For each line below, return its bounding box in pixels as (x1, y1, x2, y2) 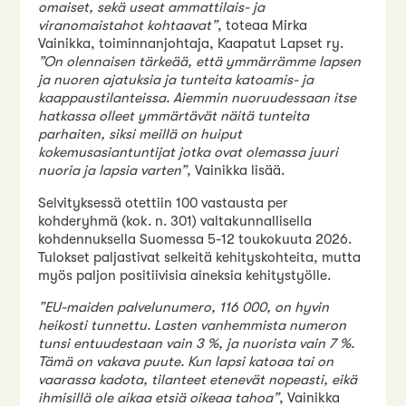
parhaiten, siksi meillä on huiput (38, 126, 243, 143)
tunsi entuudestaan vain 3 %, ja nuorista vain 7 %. (38, 335, 355, 353)
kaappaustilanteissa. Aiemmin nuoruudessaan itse (38, 90, 357, 107)
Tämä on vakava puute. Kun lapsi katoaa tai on (38, 353, 334, 371)
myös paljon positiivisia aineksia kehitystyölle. (38, 266, 332, 284)
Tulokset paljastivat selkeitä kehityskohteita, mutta (38, 248, 362, 266)
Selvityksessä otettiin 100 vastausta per (38, 194, 289, 211)
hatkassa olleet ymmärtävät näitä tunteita (38, 108, 310, 125)
